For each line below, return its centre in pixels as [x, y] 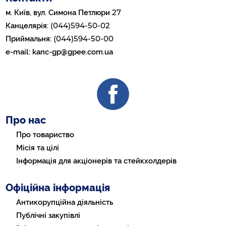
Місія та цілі [38, 148]
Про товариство [45, 134]
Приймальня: [30, 39]
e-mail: [19, 52]
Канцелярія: [28, 25]
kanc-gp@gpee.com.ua [73, 52]
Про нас [26, 120]
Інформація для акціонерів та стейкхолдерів [97, 161]
